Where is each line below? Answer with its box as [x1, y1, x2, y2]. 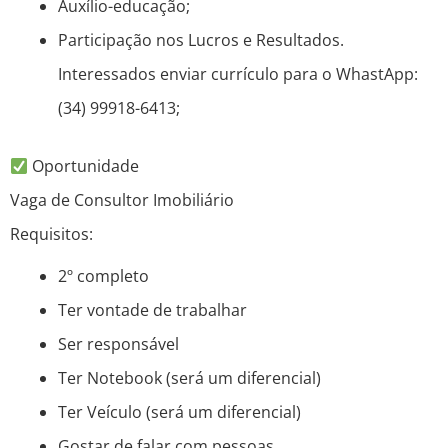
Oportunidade [28, 155, 140, 178]
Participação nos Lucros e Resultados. [58, 29, 344, 52]
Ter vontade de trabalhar [58, 299, 247, 322]
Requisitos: [10, 223, 93, 246]
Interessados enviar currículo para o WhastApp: [58, 63, 418, 86]
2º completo [58, 265, 149, 288]
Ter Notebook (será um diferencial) [58, 367, 321, 390]
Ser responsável [58, 333, 179, 356]
